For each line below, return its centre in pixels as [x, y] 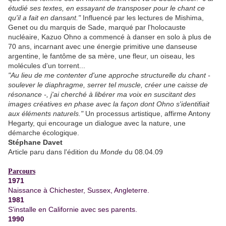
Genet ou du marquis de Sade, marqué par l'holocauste [97, 27]
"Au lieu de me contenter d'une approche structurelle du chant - [109, 75]
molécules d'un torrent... [47, 66]
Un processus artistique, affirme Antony [147, 114]
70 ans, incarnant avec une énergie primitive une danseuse [103, 47]
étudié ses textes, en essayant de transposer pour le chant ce [106, 8]
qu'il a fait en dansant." [44, 18]
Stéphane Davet [35, 143]
